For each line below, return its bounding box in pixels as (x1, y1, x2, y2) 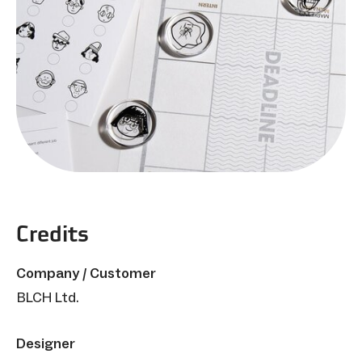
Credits (16, 218, 89, 248)
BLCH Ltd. (17, 288, 79, 306)
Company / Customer (16, 263, 156, 282)
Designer (16, 334, 75, 352)
